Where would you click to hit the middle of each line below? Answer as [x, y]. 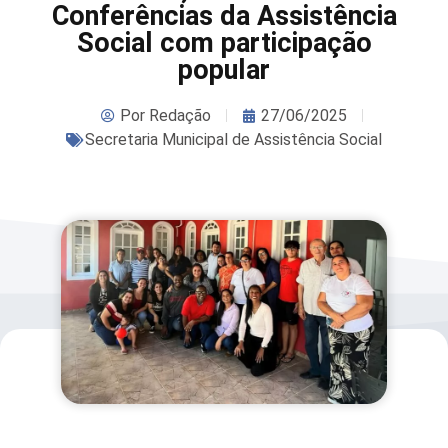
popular [224, 69]
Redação [177, 115]
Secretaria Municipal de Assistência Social [233, 139]
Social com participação [224, 42]
